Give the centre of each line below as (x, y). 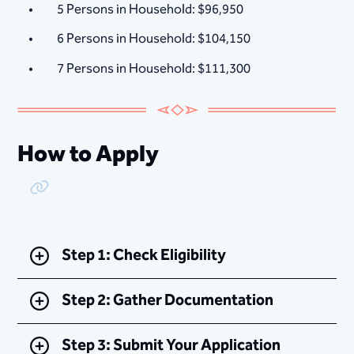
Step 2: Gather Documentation (168, 301)
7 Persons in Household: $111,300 (154, 68)
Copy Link (55, 194)
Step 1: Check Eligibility (144, 256)
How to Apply (88, 154)
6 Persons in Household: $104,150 (154, 39)
